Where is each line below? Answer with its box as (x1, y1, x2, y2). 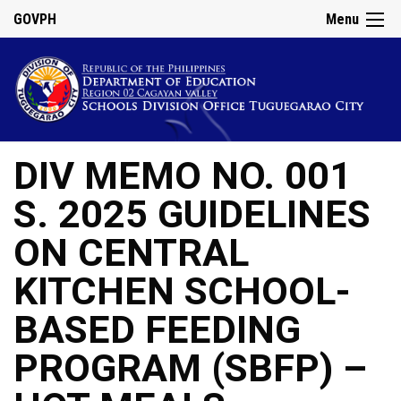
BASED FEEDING (13, 307, 301, 354)
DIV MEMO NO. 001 (13, 153, 352, 200)
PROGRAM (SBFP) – (13, 346, 367, 392)
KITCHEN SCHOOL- (13, 269, 351, 315)
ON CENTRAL (13, 230, 249, 277)
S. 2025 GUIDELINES (13, 192, 371, 238)
